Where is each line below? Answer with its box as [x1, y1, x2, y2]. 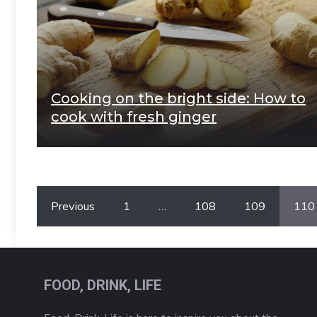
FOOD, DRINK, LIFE [44, 276, 161, 294]
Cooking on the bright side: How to [51, 89, 306, 107]
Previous [51, 198, 95, 213]
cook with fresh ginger [51, 108, 217, 125]
